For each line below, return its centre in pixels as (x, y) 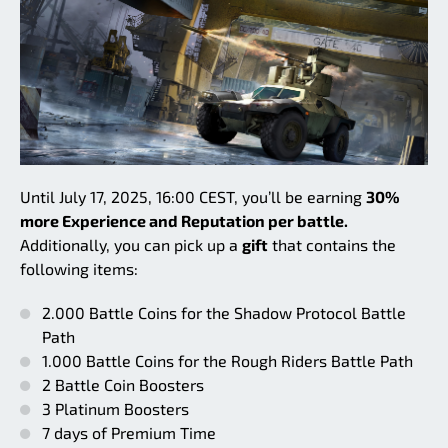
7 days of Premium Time (129, 433)
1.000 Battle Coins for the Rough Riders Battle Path (227, 361)
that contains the (332, 245)
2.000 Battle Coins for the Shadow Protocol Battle (224, 313)
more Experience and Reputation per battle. (184, 221)
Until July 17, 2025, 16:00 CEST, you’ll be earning (193, 197)
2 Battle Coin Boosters (123, 385)
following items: (79, 269)
